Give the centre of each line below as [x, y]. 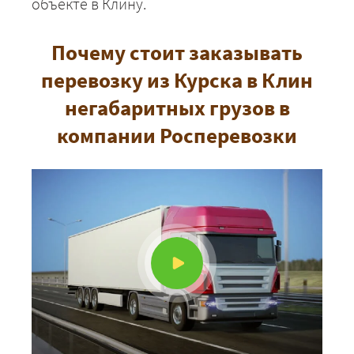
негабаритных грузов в [177, 107]
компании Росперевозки [177, 135]
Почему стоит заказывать [177, 52]
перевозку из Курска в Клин [177, 79]
